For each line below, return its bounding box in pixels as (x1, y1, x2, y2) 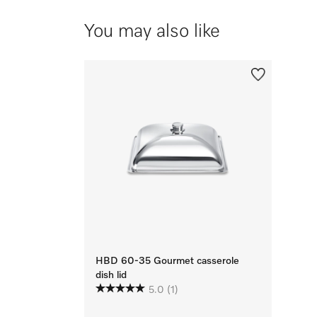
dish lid (96, 270, 127, 281)
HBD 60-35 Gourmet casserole (96, 256, 239, 267)
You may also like (84, 23, 220, 42)
